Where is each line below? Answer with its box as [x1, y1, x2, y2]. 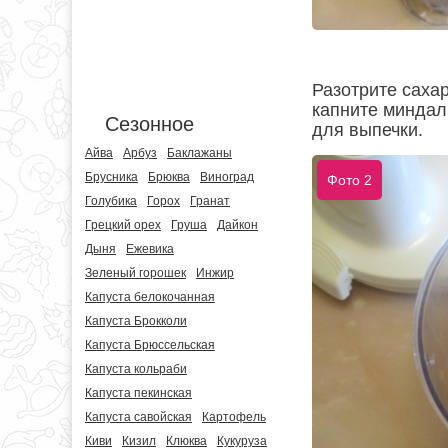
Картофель [202, 410, 266, 424]
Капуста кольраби [85, 362, 187, 376]
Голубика [85, 194, 137, 208]
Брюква [148, 170, 190, 184]
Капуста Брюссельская [85, 338, 215, 352]
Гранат [190, 194, 230, 208]
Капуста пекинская [85, 386, 192, 400]
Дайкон [217, 218, 258, 232]
